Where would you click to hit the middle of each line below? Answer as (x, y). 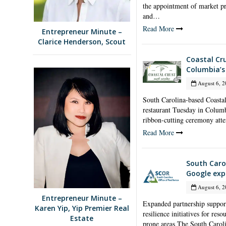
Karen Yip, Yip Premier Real (82, 208)
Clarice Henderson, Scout (82, 41)
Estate (82, 218)
